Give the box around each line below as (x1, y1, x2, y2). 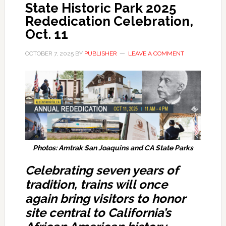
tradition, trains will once (25, 177, 167, 192)
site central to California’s (25, 205, 171, 220)
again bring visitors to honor (25, 191, 185, 206)
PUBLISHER (84, 50, 117, 57)
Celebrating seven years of (25, 163, 179, 178)
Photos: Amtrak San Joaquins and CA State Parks (32, 144, 193, 152)
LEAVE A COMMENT (128, 50, 184, 57)
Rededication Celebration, (25, 14, 193, 29)
